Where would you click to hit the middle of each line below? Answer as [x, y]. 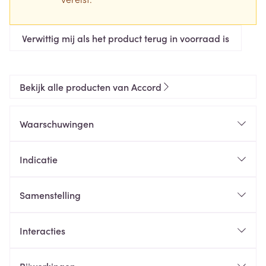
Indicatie [39, 159]
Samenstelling [50, 195]
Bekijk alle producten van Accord [91, 87]
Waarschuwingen [57, 123]
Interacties [42, 230]
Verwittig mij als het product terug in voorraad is [126, 38]
